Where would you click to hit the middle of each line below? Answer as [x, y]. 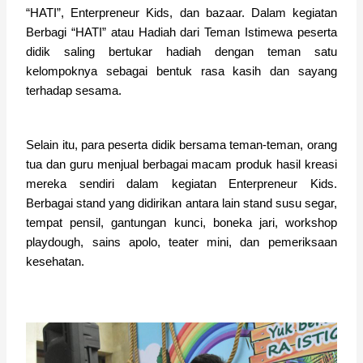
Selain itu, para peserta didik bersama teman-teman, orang [181, 145]
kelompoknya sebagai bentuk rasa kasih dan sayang [181, 71]
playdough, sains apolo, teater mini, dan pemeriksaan [181, 242]
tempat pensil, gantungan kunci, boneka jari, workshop [181, 222]
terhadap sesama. [76, 90]
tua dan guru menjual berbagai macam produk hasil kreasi [181, 164]
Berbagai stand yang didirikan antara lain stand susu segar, [181, 203]
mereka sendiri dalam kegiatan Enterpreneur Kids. [181, 184]
